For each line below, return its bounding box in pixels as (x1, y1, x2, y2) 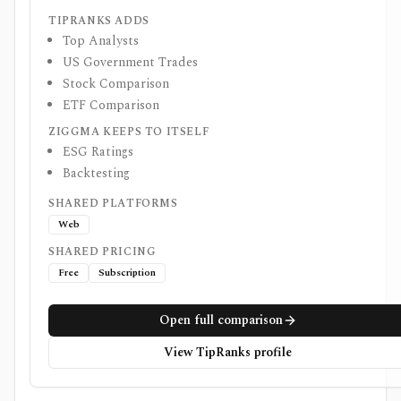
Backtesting (63, 164, 130, 183)
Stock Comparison (63, 74, 169, 93)
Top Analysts (63, 31, 139, 50)
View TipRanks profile (164, 343, 292, 362)
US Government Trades (63, 53, 198, 72)
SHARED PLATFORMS (48, 195, 178, 212)
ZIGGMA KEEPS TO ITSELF (48, 124, 209, 141)
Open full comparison (158, 311, 283, 329)
